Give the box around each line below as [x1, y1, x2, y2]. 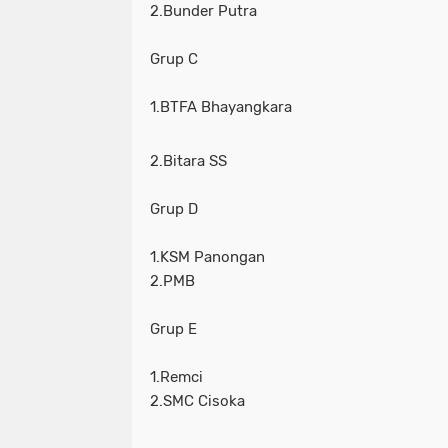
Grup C [150, 49, 198, 68]
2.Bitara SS [150, 151, 227, 170]
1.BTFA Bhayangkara [150, 97, 292, 116]
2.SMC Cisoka [150, 391, 245, 410]
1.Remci [150, 367, 203, 386]
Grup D [150, 199, 198, 218]
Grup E [150, 319, 197, 338]
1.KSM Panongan [150, 247, 265, 266]
